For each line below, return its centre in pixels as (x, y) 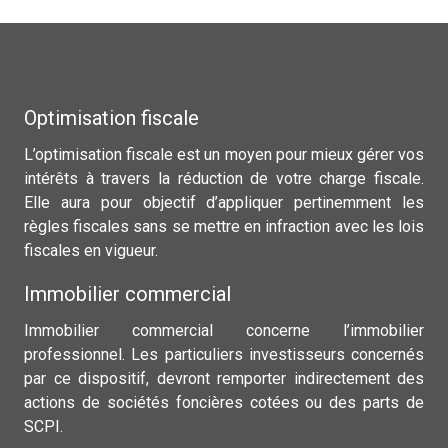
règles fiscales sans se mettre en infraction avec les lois (224, 226)
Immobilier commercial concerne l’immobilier (224, 330)
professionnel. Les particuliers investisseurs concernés (224, 354)
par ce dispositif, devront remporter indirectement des (224, 378)
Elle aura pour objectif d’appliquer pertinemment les (224, 202)
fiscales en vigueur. (91, 250)
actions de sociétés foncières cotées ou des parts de (224, 402)
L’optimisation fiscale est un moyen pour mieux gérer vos (224, 154)
